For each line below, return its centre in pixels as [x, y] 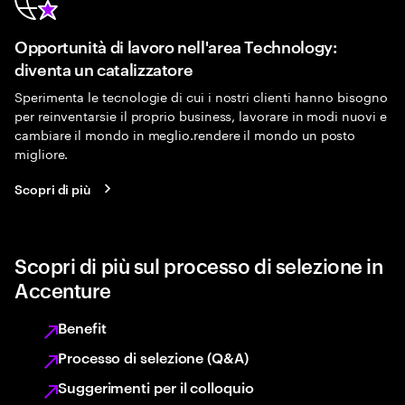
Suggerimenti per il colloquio [156, 387]
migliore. [42, 153]
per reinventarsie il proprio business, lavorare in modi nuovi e [201, 115]
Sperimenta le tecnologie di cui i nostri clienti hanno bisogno [201, 96]
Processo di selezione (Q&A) [153, 357]
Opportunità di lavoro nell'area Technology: [176, 46]
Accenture [63, 289]
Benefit [82, 327]
